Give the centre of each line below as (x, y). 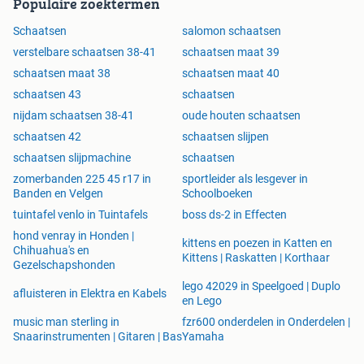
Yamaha (203, 336)
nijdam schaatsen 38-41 (74, 115)
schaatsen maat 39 (231, 52)
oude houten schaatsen (241, 115)
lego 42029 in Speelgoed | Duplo (261, 286)
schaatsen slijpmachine (72, 158)
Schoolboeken (217, 193)
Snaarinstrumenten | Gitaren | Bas (97, 336)
